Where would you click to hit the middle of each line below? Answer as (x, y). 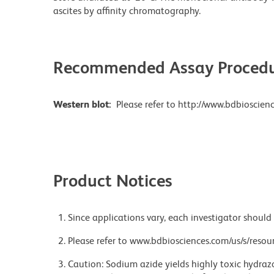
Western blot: (82, 104)
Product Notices (113, 180)
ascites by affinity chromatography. (127, 10)
